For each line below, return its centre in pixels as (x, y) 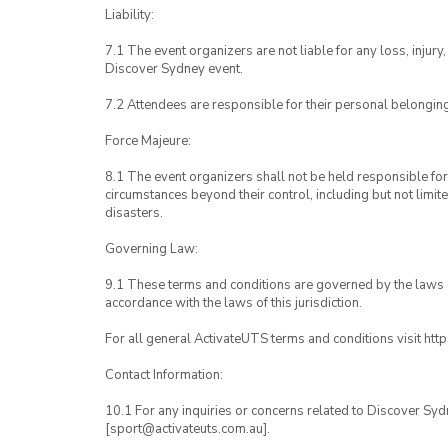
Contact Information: (164, 375)
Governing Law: (151, 249)
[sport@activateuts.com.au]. (187, 429)
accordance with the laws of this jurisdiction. (233, 303)
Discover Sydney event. (174, 69)
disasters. (134, 213)
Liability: (129, 15)
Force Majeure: (148, 141)
